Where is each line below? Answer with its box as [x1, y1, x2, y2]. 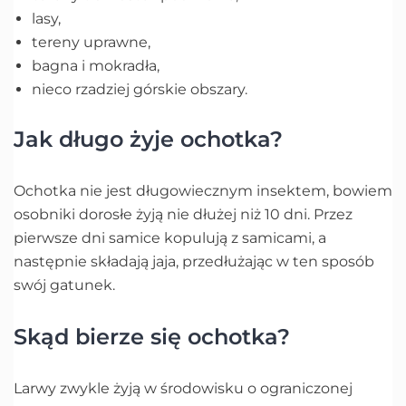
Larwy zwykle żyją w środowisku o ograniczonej [14, 379, 353, 397]
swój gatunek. [14, 275, 119, 294]
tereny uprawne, [32, 33, 154, 51]
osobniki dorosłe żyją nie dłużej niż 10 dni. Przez [14, 205, 353, 223]
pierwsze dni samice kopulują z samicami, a [14, 228, 326, 246]
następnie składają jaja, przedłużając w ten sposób [14, 252, 374, 270]
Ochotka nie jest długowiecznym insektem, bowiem [14, 181, 392, 199]
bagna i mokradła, [32, 56, 163, 74]
